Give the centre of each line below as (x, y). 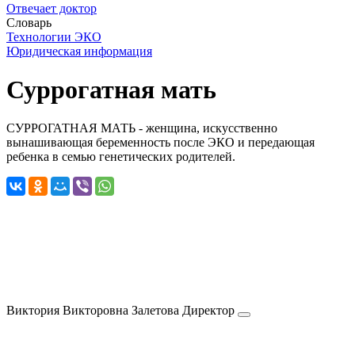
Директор (208, 311)
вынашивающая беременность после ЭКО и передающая (160, 143)
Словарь (29, 22)
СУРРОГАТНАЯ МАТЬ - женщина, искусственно (142, 128)
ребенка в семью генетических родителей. (121, 157)
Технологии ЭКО (54, 36)
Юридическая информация (79, 51)
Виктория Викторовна (67, 311)
